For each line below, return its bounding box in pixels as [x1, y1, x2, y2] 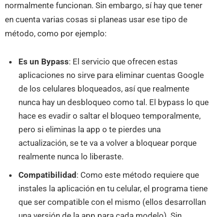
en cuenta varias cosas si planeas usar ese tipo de [5, 15, 187, 24]
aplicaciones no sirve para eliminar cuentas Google [18, 70, 204, 80]
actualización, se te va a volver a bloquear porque [18, 138, 197, 148]
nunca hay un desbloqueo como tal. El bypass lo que [18, 97, 209, 108]
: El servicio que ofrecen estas [69, 57, 178, 67]
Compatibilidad [18, 170, 77, 180]
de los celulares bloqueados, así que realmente [18, 84, 190, 94]
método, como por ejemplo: [5, 29, 107, 38]
